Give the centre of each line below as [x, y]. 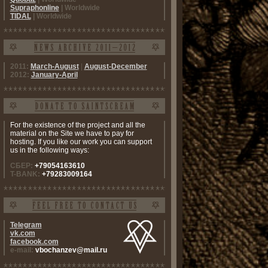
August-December [115, 66]
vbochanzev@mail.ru [71, 250]
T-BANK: [26, 174]
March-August [54, 66]
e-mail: [22, 250]
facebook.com [34, 242]
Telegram [26, 225]
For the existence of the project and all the [77, 125]
